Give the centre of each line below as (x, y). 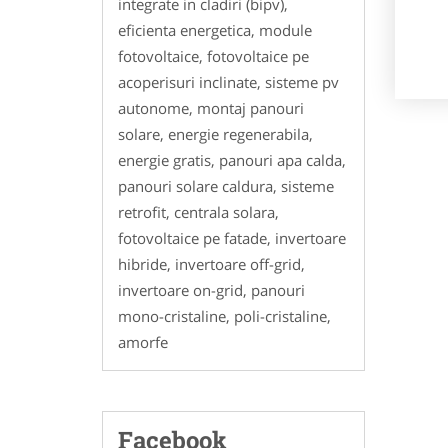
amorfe (143, 341)
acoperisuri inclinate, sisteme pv (228, 81)
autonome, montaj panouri (211, 107)
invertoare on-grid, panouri (211, 289)
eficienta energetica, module (215, 29)
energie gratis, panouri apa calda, (232, 159)
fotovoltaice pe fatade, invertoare (232, 237)
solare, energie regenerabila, (215, 133)
